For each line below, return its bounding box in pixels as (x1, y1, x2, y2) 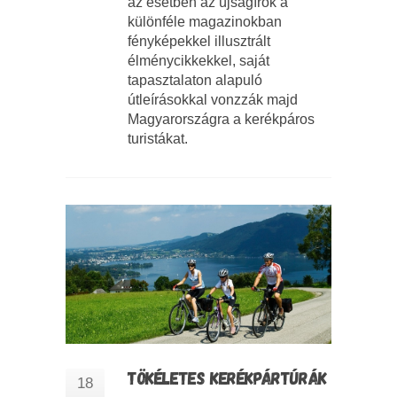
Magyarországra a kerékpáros (128, 112, 315, 128)
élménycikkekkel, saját (128, 53, 269, 69)
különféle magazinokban (128, 14, 282, 30)
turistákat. (128, 131, 188, 147)
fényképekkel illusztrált (128, 34, 270, 50)
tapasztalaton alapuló (128, 73, 262, 89)
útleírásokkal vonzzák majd (128, 92, 298, 108)
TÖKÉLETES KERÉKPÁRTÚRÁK (128, 367, 327, 389)
